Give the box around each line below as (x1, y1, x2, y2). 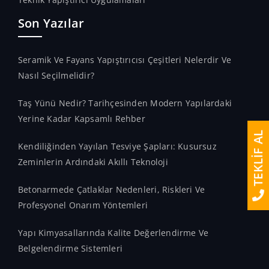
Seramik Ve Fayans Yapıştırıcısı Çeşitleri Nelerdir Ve (18, 54, 232, 65)
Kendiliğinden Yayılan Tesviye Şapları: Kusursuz (18, 141, 217, 152)
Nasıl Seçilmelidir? (18, 70, 94, 81)
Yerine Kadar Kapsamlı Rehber (18, 113, 145, 124)
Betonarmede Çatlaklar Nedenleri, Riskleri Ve (18, 184, 205, 195)
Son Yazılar (18, 15, 85, 31)
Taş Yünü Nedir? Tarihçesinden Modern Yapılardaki (18, 97, 232, 109)
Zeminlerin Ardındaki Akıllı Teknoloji (18, 156, 168, 168)
